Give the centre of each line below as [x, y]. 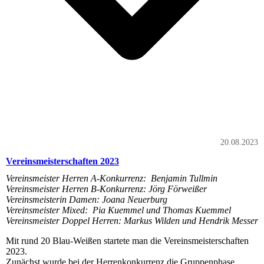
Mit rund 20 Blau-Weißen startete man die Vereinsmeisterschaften [127, 240]
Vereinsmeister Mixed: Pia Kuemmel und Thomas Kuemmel [118, 210]
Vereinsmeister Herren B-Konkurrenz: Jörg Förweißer [106, 189]
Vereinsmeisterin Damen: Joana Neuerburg [87, 199]
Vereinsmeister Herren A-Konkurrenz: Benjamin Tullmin [112, 178]
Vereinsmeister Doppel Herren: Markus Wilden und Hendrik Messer [132, 220]
